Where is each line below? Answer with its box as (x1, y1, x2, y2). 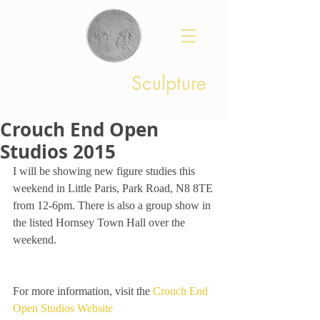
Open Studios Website (13, 302, 113, 314)
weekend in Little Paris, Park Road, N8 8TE (13, 182, 216, 194)
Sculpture (131, 71, 207, 96)
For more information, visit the (13, 285, 153, 297)
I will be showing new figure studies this (13, 165, 198, 177)
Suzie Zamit (28, 71, 131, 96)
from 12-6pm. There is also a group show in (13, 199, 214, 211)
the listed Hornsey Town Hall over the (13, 216, 188, 229)
